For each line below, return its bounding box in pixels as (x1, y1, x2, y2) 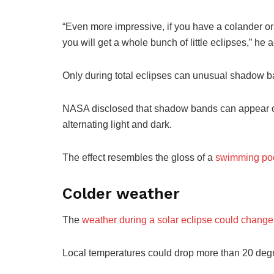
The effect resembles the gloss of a (62, 152, 215, 163)
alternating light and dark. (62, 119, 172, 130)
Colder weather (62, 185, 180, 203)
